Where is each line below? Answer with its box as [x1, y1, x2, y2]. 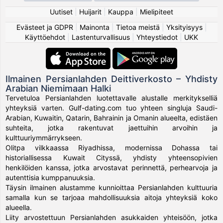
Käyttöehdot [25, 32, 65, 41]
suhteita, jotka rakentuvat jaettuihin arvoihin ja [5, 123, 218, 132]
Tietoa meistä [115, 22, 160, 31]
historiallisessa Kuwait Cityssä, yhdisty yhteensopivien [5, 153, 218, 162]
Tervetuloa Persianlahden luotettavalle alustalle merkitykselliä [5, 93, 218, 102]
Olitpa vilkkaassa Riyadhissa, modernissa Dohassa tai [5, 143, 218, 152]
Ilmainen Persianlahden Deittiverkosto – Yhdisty [5, 73, 218, 84]
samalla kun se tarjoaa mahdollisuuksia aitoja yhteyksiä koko [5, 193, 218, 202]
